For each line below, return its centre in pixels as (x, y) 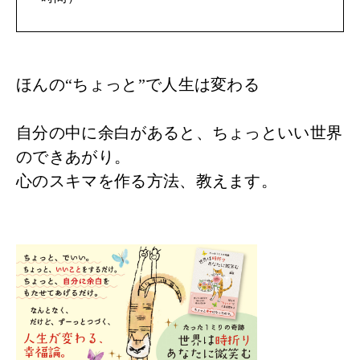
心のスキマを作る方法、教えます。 (147, 180)
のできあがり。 (74, 156)
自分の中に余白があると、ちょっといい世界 (180, 132)
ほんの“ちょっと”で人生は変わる (138, 84)
